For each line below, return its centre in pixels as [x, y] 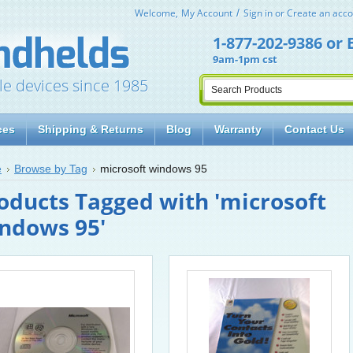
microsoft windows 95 [154, 169]
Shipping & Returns [91, 129]
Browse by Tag [51, 169]
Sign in [258, 13]
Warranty [238, 129]
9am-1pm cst [245, 59]
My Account [207, 13]
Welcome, [156, 13]
